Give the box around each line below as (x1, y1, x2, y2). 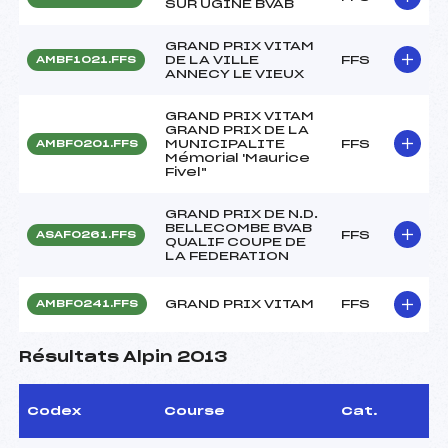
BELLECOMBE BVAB (165, 221, 312, 234)
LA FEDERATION (165, 249, 289, 262)
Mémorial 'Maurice (165, 151, 310, 164)
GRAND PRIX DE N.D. (165, 207, 318, 220)
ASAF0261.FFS (36, 229, 136, 240)
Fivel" (165, 165, 207, 178)
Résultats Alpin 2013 (19, 349, 227, 365)
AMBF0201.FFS (36, 138, 138, 149)
